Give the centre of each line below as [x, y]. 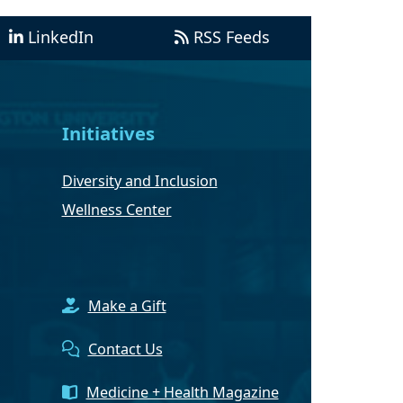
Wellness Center [116, 210]
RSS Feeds [231, 36]
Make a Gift [127, 306]
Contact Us [125, 349]
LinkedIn [61, 36]
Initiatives [108, 133]
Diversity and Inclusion [139, 181]
